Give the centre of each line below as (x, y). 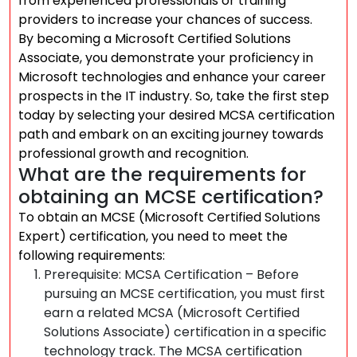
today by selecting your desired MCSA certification (177, 115)
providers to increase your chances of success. (165, 20)
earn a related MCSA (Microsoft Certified (172, 313)
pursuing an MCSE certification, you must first (184, 294)
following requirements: (92, 255)
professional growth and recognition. (133, 153)
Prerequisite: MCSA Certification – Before (171, 275)
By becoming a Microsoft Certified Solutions (155, 39)
